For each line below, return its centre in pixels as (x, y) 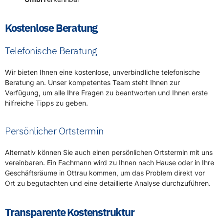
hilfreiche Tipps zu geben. (46, 103)
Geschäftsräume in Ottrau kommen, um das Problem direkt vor (105, 173)
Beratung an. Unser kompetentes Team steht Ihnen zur (92, 83)
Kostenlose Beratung (51, 28)
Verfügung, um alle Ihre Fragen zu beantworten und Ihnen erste (106, 93)
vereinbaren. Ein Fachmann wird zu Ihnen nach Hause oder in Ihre (109, 163)
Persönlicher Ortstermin (54, 131)
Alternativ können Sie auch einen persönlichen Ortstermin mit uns (109, 153)
